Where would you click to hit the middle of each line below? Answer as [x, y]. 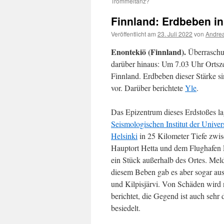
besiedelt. [126, 208]
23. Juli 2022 [175, 34]
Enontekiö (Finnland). [148, 52]
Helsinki [124, 136]
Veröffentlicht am [133, 34]
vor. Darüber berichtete [148, 88]
